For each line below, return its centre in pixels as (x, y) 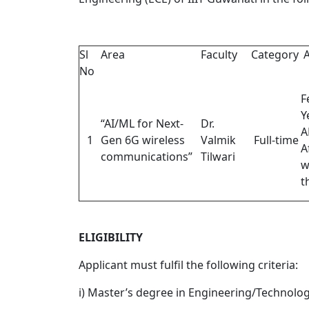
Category (275, 54)
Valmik (218, 140)
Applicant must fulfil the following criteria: (188, 265)
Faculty (219, 54)
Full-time (276, 140)
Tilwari (218, 156)
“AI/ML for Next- (142, 123)
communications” (147, 156)
